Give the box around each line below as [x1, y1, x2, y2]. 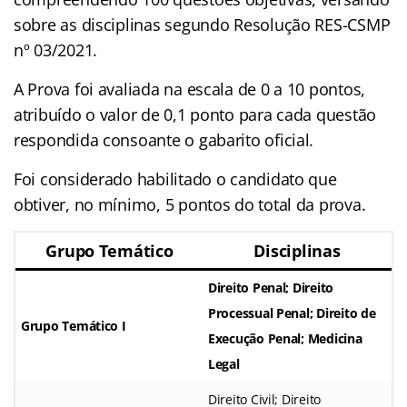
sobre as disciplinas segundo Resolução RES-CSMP [14, 13, 391, 35]
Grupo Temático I [21, 316, 126, 334]
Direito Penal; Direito [208, 278, 334, 296]
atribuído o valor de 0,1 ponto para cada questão [14, 103, 377, 125]
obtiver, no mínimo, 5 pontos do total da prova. [14, 193, 366, 215]
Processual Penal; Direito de [208, 303, 376, 322]
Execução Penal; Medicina [208, 329, 362, 347]
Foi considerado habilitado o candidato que [14, 167, 337, 190]
